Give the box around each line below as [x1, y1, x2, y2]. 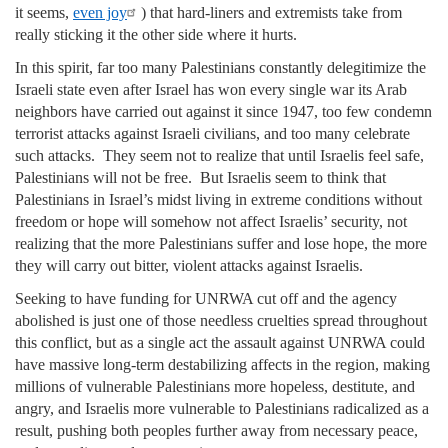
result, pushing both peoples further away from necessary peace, [15, 421, 418, 439]
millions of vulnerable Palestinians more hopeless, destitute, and [15, 377, 415, 395]
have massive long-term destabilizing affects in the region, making [15, 355, 430, 373]
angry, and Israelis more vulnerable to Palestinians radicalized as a [15, 399, 429, 417]
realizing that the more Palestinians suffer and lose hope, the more [15, 234, 427, 252]
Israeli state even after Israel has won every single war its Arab [15, 80, 407, 98]
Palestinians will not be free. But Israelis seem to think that [15, 168, 386, 186]
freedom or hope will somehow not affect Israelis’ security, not [15, 212, 407, 230]
